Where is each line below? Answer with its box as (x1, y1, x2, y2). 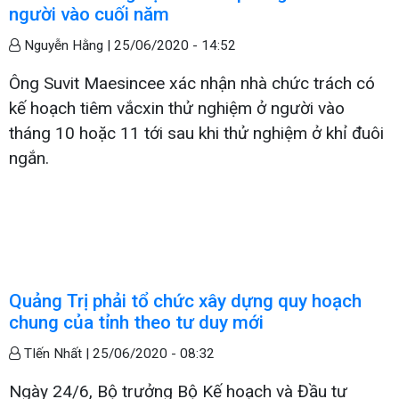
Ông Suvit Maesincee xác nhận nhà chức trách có (9, 72, 375, 94)
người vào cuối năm (9, 3, 169, 25)
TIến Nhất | (20, 345, 93, 362)
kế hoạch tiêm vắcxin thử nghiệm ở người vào (9, 97, 345, 118)
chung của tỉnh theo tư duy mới (9, 311, 264, 333)
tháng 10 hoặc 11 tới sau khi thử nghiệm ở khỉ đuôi (9, 122, 384, 143)
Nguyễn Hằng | (20, 37, 114, 53)
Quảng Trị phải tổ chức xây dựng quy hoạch (9, 289, 362, 312)
